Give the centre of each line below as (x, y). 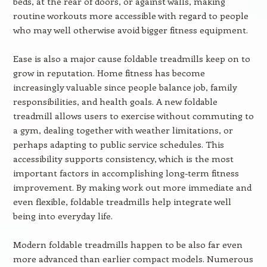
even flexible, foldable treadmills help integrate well (122, 201)
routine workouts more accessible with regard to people (131, 15)
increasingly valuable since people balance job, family (125, 87)
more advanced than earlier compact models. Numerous (133, 259)
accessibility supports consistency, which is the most (123, 159)
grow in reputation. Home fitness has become (109, 73)
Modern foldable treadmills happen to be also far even (128, 244)
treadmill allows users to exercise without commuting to (133, 116)
